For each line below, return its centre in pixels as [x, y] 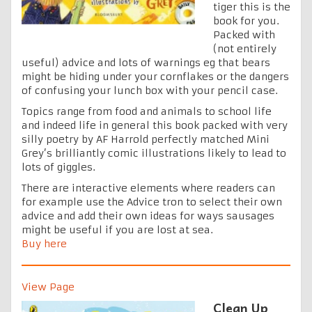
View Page [48, 287]
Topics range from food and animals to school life [147, 111]
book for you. [246, 21]
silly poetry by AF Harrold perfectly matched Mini [146, 139]
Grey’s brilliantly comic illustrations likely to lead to [154, 153]
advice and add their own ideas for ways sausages [148, 216]
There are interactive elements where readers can [148, 188]
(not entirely [245, 48]
